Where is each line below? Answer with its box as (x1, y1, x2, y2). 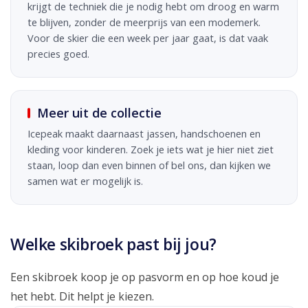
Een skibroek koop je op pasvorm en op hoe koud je (10, 269, 279, 285)
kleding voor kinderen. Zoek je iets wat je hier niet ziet (27, 142, 274, 156)
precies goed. (27, 47, 89, 60)
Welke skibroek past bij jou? (10, 232, 217, 255)
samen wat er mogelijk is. (27, 174, 143, 188)
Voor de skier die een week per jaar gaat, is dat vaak (27, 31, 268, 45)
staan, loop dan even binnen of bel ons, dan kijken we (27, 158, 271, 172)
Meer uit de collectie (37, 104, 162, 121)
